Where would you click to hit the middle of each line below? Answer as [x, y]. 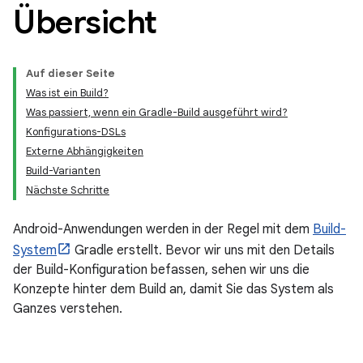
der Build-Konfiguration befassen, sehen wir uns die [161, 270]
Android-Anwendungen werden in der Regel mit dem [163, 229]
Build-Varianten [63, 171]
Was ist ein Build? [67, 93]
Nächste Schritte [68, 190]
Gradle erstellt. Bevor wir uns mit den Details [203, 250]
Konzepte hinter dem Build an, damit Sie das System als [173, 289]
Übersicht [85, 22]
